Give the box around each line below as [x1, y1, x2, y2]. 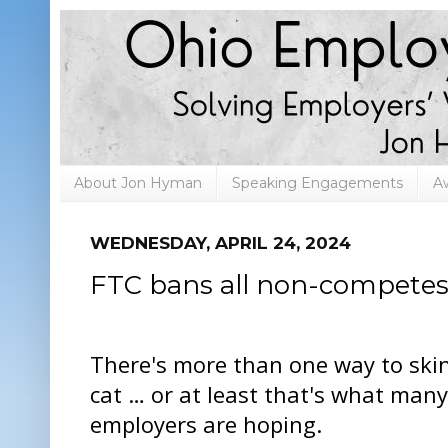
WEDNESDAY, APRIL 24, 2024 [90, 231, 351, 253]
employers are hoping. [90, 409, 322, 440]
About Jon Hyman [74, 174, 202, 193]
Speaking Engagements [232, 174, 403, 193]
